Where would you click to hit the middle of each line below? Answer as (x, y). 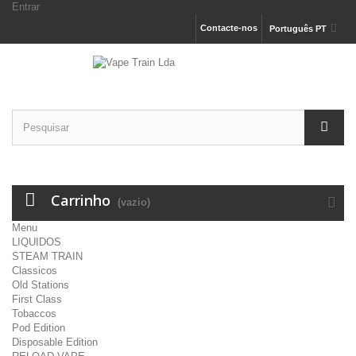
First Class (37, 299)
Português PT (298, 29)
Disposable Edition (55, 342)
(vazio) (134, 202)
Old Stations (41, 285)
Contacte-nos (228, 28)
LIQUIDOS (37, 242)
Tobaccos (34, 313)
